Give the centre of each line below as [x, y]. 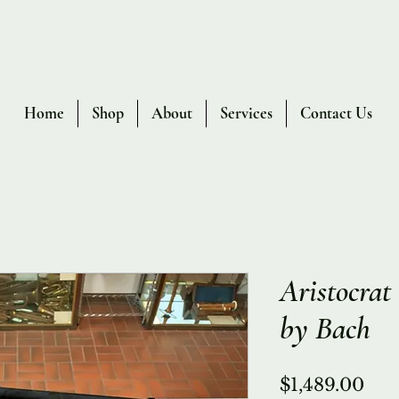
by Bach [325, 329]
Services [246, 113]
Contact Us [336, 113]
